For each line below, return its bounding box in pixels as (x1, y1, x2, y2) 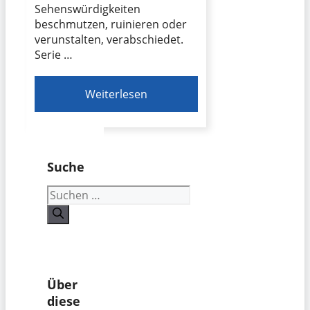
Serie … (35, 47, 73, 63)
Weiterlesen (85, 86, 148, 102)
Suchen (46, 184, 85, 200)
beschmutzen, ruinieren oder (35, 17, 187, 33)
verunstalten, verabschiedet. (35, 32, 186, 48)
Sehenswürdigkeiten (35, 1, 140, 17)
